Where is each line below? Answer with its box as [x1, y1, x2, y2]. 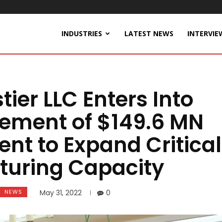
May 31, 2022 [40, 188, 82, 198]
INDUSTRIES [61, 29, 102, 38]
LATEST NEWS [124, 29, 173, 38]
